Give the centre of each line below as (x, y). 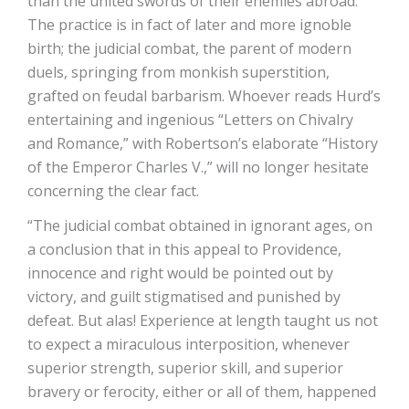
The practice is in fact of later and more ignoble (189, 24)
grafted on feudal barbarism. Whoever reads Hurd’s (204, 95)
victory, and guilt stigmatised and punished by (184, 296)
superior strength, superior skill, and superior (185, 367)
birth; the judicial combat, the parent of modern (189, 48)
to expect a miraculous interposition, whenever (189, 344)
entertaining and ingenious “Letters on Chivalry (190, 119)
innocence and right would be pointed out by (180, 273)
